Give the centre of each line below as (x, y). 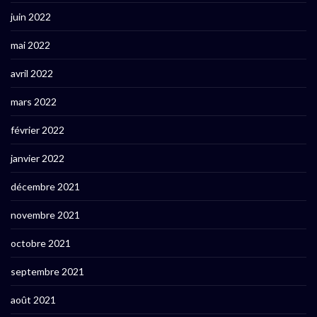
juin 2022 (31, 17)
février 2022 (38, 130)
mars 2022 (34, 102)
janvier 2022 (38, 158)
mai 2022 (30, 45)
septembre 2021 (47, 272)
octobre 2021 (41, 243)
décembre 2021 (45, 187)
